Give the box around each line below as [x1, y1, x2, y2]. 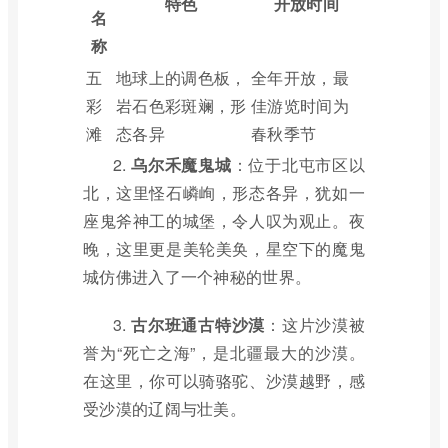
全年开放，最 [251, 66, 349, 89]
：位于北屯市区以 [231, 153, 365, 176]
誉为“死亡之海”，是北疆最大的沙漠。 [83, 341, 365, 364]
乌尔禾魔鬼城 [131, 153, 232, 176]
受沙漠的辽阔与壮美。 [83, 397, 247, 420]
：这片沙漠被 [265, 313, 365, 336]
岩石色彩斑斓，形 [116, 94, 247, 117]
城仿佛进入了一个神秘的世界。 [83, 265, 312, 288]
